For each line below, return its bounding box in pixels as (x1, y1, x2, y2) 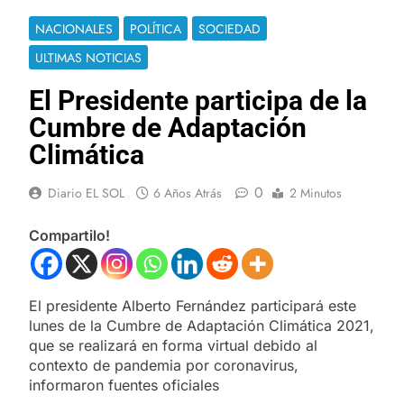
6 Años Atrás (153, 183, 222, 202)
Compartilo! (29, 225, 110, 244)
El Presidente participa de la (29, 84, 367, 116)
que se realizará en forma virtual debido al (29, 335, 317, 354)
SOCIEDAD (198, 19, 261, 38)
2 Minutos (289, 183, 342, 202)
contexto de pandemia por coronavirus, (29, 355, 298, 374)
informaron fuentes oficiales (29, 375, 219, 394)
